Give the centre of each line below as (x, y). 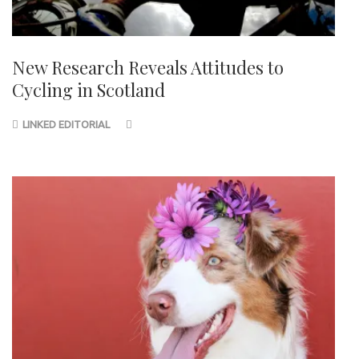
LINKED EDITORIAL (66, 124)
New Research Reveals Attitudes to (148, 67)
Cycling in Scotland (89, 89)
